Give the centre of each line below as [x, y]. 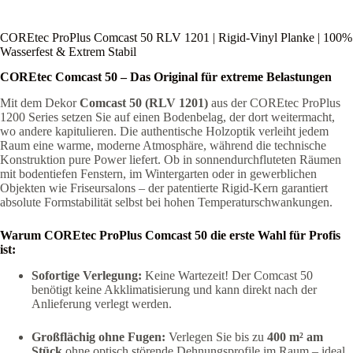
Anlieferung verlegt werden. [102, 304]
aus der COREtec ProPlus [274, 103]
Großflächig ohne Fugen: [98, 337]
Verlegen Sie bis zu [216, 337]
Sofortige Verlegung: [87, 276]
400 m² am [295, 337]
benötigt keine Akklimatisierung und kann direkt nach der [174, 290]
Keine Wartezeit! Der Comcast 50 [227, 276]
